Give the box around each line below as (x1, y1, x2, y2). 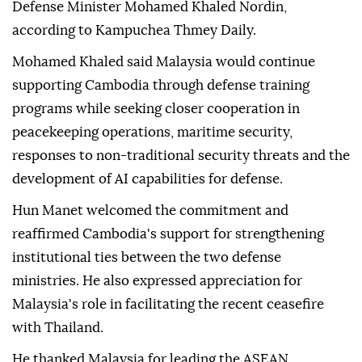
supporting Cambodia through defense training (12, 159, 309, 174)
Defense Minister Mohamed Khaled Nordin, (12, 81, 287, 95)
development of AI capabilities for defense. (12, 253, 283, 267)
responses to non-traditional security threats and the (12, 229, 350, 244)
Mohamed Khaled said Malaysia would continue (12, 136, 315, 150)
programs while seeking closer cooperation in (12, 183, 300, 197)
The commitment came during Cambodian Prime (12, 34, 320, 48)
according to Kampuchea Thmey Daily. (12, 104, 256, 119)
